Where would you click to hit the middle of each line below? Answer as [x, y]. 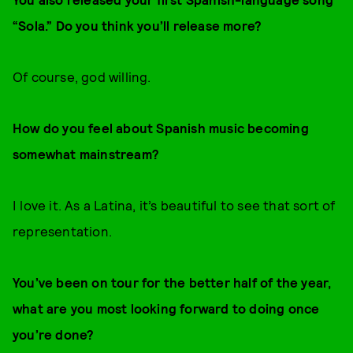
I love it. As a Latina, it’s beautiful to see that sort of [174, 205]
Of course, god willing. [82, 76]
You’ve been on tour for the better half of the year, [172, 282]
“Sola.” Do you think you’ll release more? [137, 25]
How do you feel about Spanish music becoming [161, 128]
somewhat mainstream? [86, 154]
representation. [62, 231]
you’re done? [54, 334]
